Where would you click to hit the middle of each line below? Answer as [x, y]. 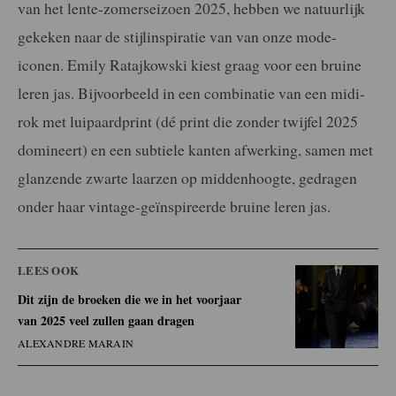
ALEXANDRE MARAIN [76, 343]
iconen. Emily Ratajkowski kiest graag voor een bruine [190, 64]
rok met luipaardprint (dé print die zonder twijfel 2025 [188, 121]
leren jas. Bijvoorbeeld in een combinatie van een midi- [191, 92]
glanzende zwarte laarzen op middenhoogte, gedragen [187, 177]
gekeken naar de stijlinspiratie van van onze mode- [177, 36]
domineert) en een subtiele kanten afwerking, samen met [195, 149]
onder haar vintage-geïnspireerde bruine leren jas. [174, 206]
